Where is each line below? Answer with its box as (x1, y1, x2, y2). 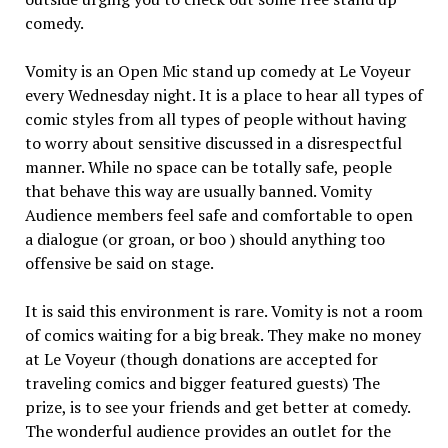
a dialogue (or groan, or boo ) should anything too (24, 228, 385, 250)
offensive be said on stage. (24, 252, 214, 274)
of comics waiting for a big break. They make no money (24, 324, 421, 346)
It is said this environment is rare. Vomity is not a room (24, 300, 423, 322)
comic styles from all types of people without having (24, 108, 406, 130)
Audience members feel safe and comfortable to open (24, 204, 413, 226)
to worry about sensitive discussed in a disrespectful (24, 132, 402, 154)
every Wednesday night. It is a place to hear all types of (24, 84, 423, 106)
